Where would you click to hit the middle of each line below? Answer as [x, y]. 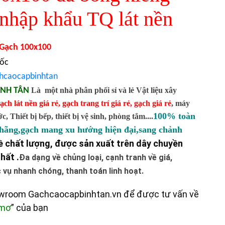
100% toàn [175, 116]
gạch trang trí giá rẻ [96, 103]
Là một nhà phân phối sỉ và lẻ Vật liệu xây [104, 90]
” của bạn [30, 207]
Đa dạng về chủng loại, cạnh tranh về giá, [96, 158]
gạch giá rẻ [153, 103]
